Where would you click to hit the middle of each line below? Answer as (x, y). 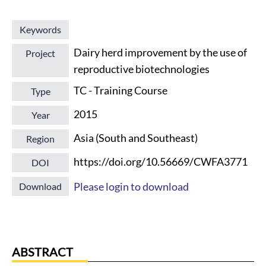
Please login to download (131, 186)
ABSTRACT (42, 252)
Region (40, 139)
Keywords (40, 29)
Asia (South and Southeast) (136, 138)
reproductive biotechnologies (142, 69)
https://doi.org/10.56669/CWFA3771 (161, 161)
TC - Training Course (121, 90)
